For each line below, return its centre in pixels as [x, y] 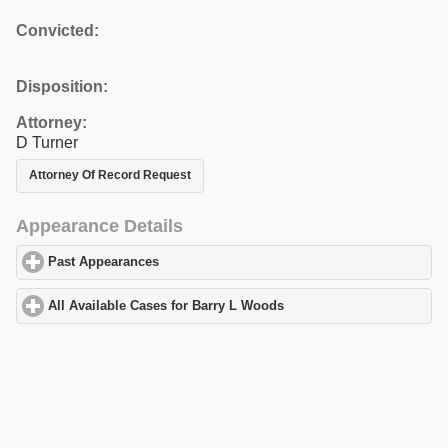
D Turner [47, 142]
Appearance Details [99, 225]
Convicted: [57, 30]
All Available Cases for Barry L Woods [166, 305]
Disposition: [62, 86]
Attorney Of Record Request [110, 175]
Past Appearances [104, 262]
